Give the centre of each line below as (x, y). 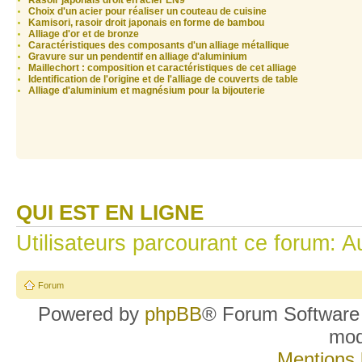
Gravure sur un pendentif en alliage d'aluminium (138, 57)
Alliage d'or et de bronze (84, 34)
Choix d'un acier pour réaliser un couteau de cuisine (147, 12)
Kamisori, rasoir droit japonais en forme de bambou (146, 23)
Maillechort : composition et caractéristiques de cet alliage (162, 68)
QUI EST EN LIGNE (110, 213)
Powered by (92, 314)
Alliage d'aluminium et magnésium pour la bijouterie (147, 91)
